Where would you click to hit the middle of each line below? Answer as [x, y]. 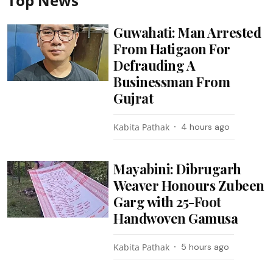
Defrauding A [154, 65]
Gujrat [133, 98]
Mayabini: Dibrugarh [177, 168]
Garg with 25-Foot [167, 201]
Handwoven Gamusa [176, 218]
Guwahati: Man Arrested [187, 32]
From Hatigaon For [172, 48]
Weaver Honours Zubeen [189, 185]
